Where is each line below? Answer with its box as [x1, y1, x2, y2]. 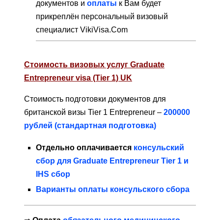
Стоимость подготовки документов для [24, 95, 166, 104]
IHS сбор [36, 170, 70, 179]
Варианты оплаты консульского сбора [36, 185, 192, 194]
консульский [134, 143, 184, 152]
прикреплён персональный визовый [36, 12, 168, 21]
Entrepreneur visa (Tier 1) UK [24, 74, 132, 82]
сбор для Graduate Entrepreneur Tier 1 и [36, 157, 189, 165]
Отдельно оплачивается [36, 143, 134, 152]
